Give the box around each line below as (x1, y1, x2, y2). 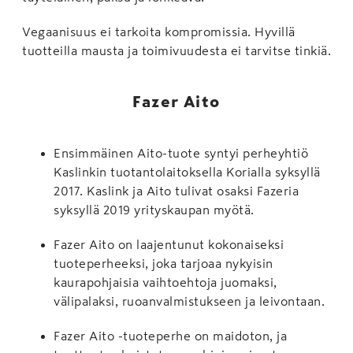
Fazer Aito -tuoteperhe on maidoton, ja (54, 329, 287, 342)
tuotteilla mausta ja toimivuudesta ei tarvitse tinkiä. (22, 43, 331, 57)
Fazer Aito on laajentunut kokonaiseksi (54, 237, 284, 251)
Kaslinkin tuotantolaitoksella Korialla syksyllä (54, 165, 321, 178)
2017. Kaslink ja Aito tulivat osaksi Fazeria (54, 184, 299, 197)
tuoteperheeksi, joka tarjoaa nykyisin (54, 256, 273, 269)
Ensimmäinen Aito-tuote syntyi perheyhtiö (54, 146, 308, 159)
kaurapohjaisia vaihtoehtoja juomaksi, (54, 275, 277, 288)
